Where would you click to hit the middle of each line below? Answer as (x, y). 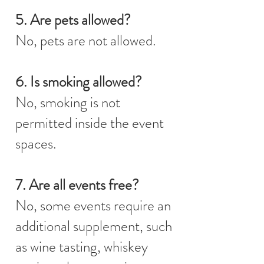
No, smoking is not (68, 102)
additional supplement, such (94, 226)
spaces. (36, 143)
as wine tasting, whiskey (82, 247)
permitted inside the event (90, 123)
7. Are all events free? (77, 185)
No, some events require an (93, 205)
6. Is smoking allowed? (79, 82)
